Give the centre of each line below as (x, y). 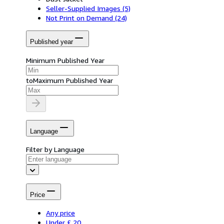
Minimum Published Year (65, 60)
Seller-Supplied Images (83, 8)
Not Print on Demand (79, 17)
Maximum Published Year (73, 80)
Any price (60, 213)
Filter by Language (55, 149)
